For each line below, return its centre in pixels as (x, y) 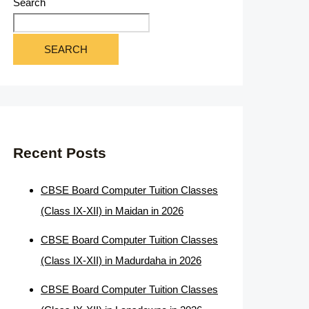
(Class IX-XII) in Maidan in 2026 (112, 210)
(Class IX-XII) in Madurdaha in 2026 (121, 260)
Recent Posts (60, 153)
